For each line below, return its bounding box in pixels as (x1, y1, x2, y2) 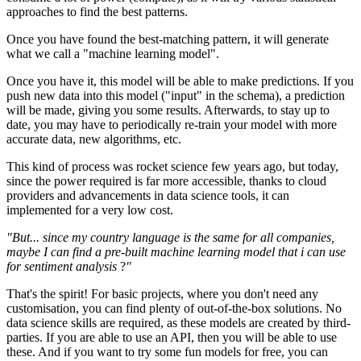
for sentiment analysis (6, 259, 120, 274)
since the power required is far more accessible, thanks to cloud (6, 174, 326, 189)
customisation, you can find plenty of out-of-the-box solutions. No (6, 301, 342, 316)
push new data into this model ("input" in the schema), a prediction (6, 89, 345, 103)
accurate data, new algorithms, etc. (6, 132, 181, 147)
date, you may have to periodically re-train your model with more (6, 118, 337, 132)
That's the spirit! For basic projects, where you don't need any (6, 287, 318, 301)
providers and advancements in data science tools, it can (6, 189, 289, 203)
